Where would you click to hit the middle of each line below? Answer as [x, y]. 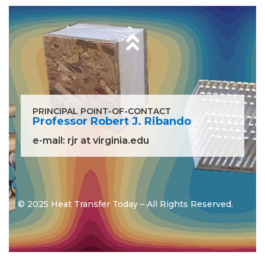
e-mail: [50, 141]
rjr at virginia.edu [108, 141]
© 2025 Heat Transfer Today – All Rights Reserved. [125, 204]
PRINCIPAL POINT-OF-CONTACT [102, 112]
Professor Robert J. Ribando [112, 122]
